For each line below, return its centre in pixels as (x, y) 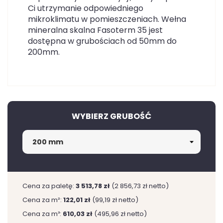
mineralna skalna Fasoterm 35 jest (95, 30)
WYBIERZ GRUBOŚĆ (111, 116)
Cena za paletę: (49, 186)
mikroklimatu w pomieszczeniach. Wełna (107, 19)
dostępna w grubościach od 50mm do (102, 41)
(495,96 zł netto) (120, 214)
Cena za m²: (43, 200)
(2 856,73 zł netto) (140, 186)
